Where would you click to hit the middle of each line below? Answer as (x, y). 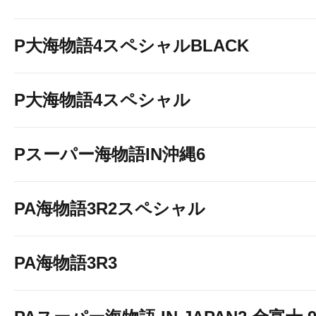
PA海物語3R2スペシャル (110, 208)
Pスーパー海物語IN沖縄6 (110, 154)
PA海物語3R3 (66, 263)
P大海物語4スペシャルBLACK (132, 45)
